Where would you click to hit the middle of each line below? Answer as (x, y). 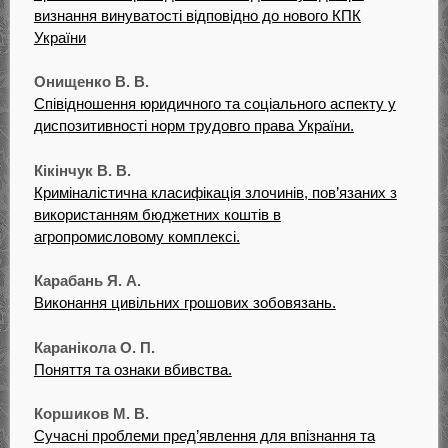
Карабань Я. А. (87, 281)
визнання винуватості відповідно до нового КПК (197, 15)
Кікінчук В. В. (82, 170)
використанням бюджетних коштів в (157, 214)
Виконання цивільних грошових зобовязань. (184, 303)
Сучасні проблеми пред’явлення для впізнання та (204, 436)
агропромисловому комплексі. (136, 236)
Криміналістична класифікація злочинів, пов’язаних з (215, 192)
